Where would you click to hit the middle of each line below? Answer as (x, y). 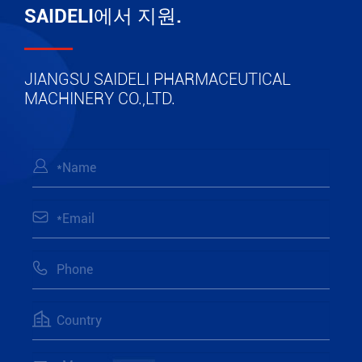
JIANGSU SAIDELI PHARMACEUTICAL (158, 79)
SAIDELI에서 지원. (103, 16)
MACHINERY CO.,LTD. (100, 99)
